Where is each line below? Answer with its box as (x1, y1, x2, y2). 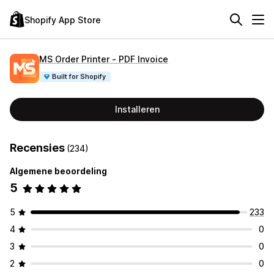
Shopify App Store (24, 14, 101, 25)
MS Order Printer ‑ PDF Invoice (39, 53, 168, 64)
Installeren (114, 104, 160, 114)
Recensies (10, 141, 67, 154)
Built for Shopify (52, 72, 106, 81)
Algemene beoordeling (10, 166, 107, 176)
